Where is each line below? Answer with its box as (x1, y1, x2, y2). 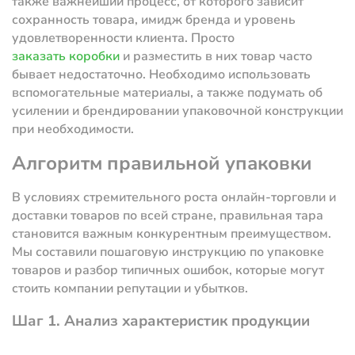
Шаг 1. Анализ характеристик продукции (12, 311, 310, 332)
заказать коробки (12, 47, 120, 65)
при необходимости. (12, 120, 134, 138)
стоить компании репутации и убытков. (12, 279, 248, 297)
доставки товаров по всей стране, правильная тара (12, 206, 323, 224)
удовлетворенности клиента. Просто (12, 29, 235, 47)
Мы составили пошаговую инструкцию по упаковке (12, 242, 324, 261)
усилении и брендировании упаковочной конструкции (12, 101, 343, 120)
